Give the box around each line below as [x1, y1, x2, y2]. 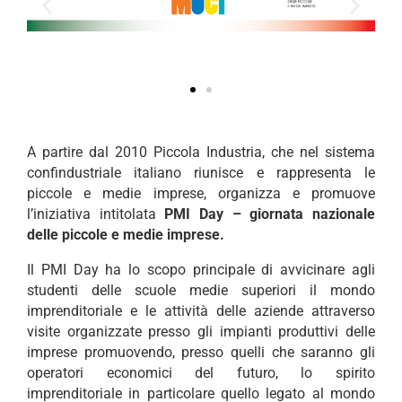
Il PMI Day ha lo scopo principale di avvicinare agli [27, 261, 375, 279]
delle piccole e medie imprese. [27, 226, 224, 244]
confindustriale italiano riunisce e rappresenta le [27, 164, 375, 182]
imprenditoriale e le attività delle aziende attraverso [27, 302, 375, 320]
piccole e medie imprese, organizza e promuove [27, 185, 375, 203]
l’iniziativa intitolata [27, 205, 165, 223]
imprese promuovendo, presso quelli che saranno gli [27, 344, 375, 362]
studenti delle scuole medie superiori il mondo [27, 282, 375, 300]
